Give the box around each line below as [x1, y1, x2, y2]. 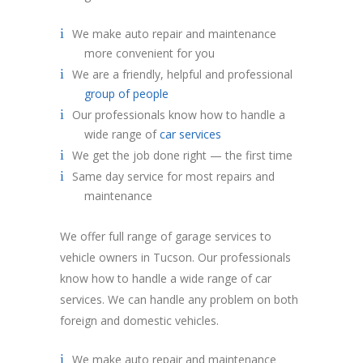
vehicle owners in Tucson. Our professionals [60, 249, 291, 265]
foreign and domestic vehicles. [60, 312, 219, 328]
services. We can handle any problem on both [60, 291, 298, 307]
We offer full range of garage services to [60, 228, 271, 244]
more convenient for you [84, 45, 215, 61]
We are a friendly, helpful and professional [72, 66, 293, 82]
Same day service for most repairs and [72, 168, 275, 184]
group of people [84, 85, 169, 101]
